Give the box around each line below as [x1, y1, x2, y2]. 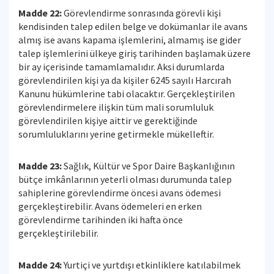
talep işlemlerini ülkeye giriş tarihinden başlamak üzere [18, 47, 251, 59]
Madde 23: [18, 160, 62, 172]
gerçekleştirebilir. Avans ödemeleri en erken [18, 200, 202, 212]
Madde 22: [18, 7, 62, 19]
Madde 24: [18, 259, 62, 271]
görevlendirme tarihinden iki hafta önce [18, 213, 183, 226]
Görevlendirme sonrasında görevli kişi [62, 7, 221, 19]
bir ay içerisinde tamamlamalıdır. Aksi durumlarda [18, 61, 224, 73]
